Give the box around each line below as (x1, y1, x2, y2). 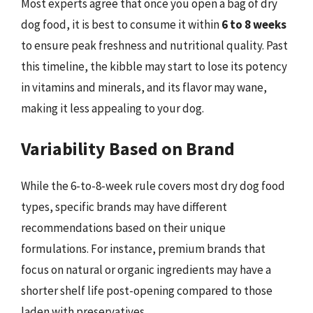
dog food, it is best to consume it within (21, 16, 221, 32)
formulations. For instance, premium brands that (21, 241, 265, 256)
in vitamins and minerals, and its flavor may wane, (21, 79, 267, 95)
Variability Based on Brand (21, 137, 235, 160)
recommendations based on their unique (21, 220, 226, 235)
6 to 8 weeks (221, 16, 286, 32)
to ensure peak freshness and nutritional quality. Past (21, 37, 288, 53)
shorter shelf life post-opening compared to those (21, 283, 272, 298)
